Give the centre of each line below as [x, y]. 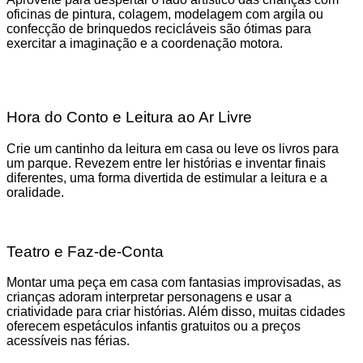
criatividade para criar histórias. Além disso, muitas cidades [176, 312]
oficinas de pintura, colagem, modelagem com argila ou [165, 15]
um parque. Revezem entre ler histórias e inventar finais [166, 163]
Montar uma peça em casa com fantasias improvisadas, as [174, 283]
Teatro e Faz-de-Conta [85, 251]
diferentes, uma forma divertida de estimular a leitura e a [167, 177]
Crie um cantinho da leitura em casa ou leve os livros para [173, 148]
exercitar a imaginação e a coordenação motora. [145, 44]
